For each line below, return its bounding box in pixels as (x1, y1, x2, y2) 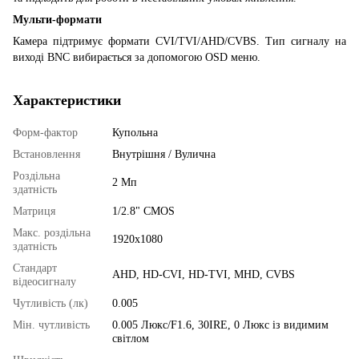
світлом (112, 332, 149, 345)
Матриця (13, 204, 55, 217)
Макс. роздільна (13, 226, 91, 239)
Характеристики (13, 91, 121, 108)
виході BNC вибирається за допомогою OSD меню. (13, 50, 260, 63)
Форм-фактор (13, 126, 78, 139)
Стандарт (13, 261, 57, 274)
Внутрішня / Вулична (112, 147, 216, 160)
